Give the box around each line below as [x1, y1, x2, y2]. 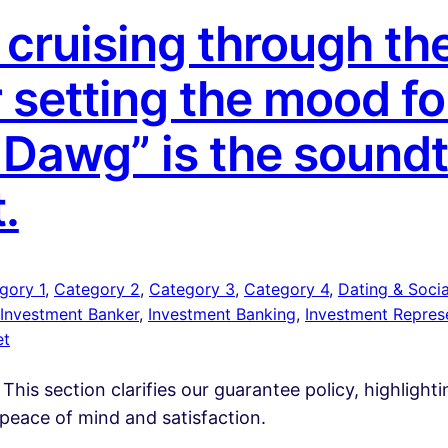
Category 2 [54, 279, 140, 300]
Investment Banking [148, 304, 296, 325]
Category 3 [149, 279, 235, 300]
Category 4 [244, 279, 329, 300]
